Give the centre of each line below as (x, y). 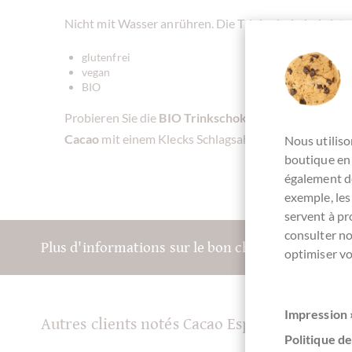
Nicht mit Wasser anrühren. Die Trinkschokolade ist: (206, 23)
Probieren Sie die (112, 117)
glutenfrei (106, 57)
